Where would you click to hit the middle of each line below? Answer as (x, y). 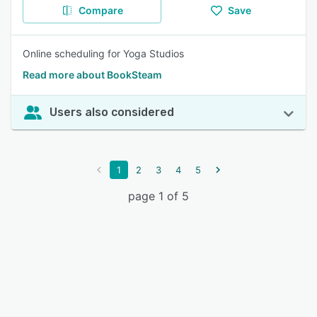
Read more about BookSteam (92, 75)
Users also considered (112, 112)
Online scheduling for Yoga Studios (103, 53)
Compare (100, 10)
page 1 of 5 (158, 196)
